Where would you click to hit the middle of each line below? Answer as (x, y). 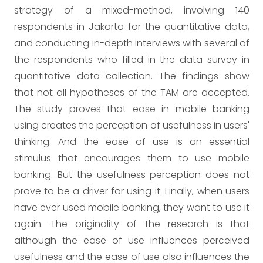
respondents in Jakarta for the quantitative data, (132, 26)
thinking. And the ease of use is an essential (132, 141)
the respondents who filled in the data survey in (132, 59)
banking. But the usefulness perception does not (132, 174)
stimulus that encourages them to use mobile (132, 158)
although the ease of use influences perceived (132, 240)
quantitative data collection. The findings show (132, 76)
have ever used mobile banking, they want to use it (132, 207)
